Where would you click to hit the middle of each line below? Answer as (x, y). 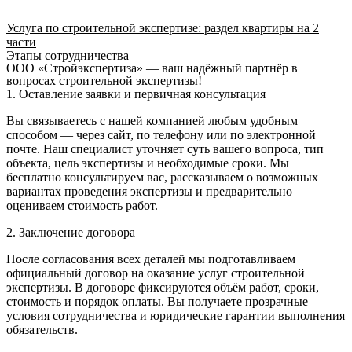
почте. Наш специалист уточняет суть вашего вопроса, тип (165, 149)
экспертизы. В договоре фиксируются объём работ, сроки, (163, 287)
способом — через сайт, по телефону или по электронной (161, 135)
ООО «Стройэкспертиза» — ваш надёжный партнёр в (152, 68)
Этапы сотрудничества (68, 55)
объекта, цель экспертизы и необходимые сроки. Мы (148, 163)
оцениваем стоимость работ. (82, 205)
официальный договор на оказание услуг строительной (156, 273)
